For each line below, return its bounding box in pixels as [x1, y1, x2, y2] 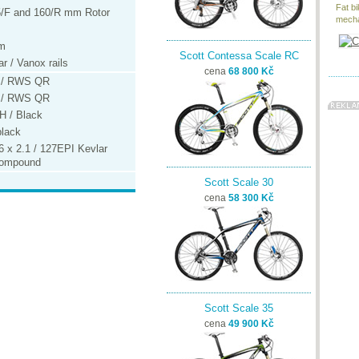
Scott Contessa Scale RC [179, 50, 299, 62]
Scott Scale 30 [204, 176, 273, 188]
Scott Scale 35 [204, 302, 273, 314]
